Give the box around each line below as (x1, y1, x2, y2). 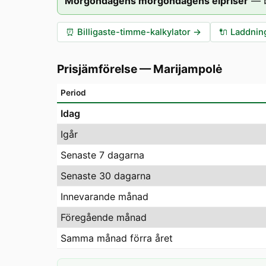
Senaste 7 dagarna (61, 149, 144, 161)
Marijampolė (153, 62, 222, 76)
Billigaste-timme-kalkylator (77, 27, 191, 37)
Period (61, 88, 86, 97)
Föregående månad (61, 211, 147, 223)
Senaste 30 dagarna (61, 170, 151, 182)
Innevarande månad (61, 191, 148, 202)
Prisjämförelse (57, 62, 137, 76)
